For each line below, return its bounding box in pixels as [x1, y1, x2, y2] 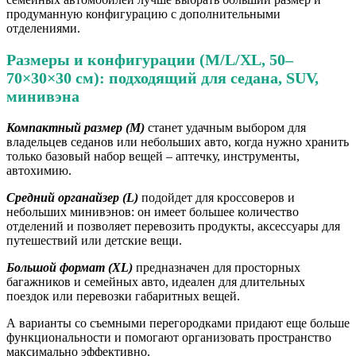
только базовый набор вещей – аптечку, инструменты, [6, 149, 300, 163]
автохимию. [6, 163, 72, 177]
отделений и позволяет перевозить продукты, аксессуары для [6, 219, 340, 233]
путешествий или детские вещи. [6, 233, 182, 247]
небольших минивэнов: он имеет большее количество [6, 204, 299, 219]
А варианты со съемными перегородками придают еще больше [6, 315, 350, 330]
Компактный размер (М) [6, 120, 145, 134]
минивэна [6, 87, 79, 106]
